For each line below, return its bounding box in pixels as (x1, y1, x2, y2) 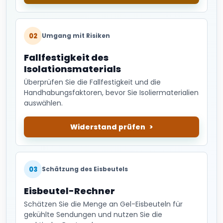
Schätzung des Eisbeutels (42, 165, 128, 173)
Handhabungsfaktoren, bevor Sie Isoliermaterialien (24, 88, 199, 98)
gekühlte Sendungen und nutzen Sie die (24, 210, 162, 220)
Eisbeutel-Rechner (24, 185, 115, 197)
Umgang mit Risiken (42, 31, 110, 40)
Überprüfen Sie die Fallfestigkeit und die (24, 77, 161, 87)
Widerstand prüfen (70, 122, 145, 132)
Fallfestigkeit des (24, 51, 109, 64)
